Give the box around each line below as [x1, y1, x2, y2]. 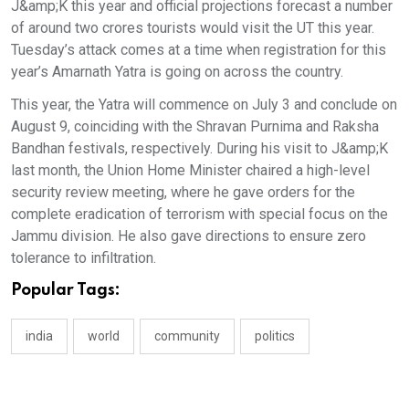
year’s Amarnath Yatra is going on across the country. [11, 62, 343, 80]
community [154, 328, 220, 343]
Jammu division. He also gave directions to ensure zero [11, 226, 366, 245]
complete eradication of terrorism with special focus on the [11, 204, 388, 223]
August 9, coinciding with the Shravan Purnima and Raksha [11, 117, 379, 135]
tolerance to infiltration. [11, 248, 156, 267]
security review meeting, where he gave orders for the [11, 183, 355, 201]
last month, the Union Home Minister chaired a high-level [11, 161, 370, 179]
